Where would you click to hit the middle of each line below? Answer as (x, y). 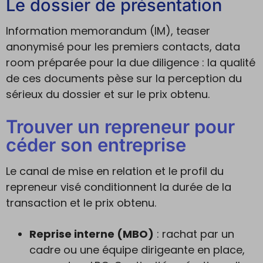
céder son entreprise (96, 145)
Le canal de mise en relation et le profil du (115, 171)
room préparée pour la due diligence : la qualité (131, 63)
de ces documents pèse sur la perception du (124, 78)
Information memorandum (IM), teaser (108, 31)
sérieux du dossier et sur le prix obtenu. (108, 94)
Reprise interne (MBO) (92, 234)
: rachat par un (194, 234)
